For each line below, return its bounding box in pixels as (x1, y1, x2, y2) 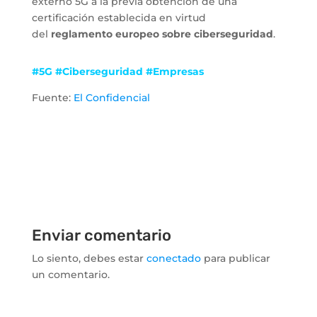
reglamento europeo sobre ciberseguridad (50, 28, 273, 41)
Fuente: (31, 91, 74, 105)
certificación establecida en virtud (31, 11, 206, 25)
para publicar (200, 252, 270, 265)
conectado (146, 252, 201, 265)
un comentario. (31, 268, 110, 282)
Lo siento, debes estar (31, 252, 146, 265)
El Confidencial (73, 91, 150, 105)
